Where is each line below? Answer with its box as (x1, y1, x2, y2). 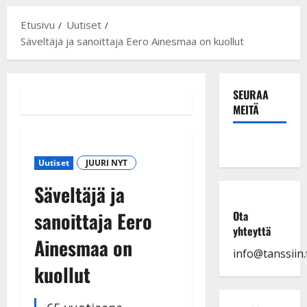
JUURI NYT (85, 156, 127, 169)
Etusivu (21, 17, 55, 32)
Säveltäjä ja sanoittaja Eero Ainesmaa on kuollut (21, 34, 244, 48)
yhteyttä (232, 222, 271, 239)
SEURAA (232, 86, 269, 103)
